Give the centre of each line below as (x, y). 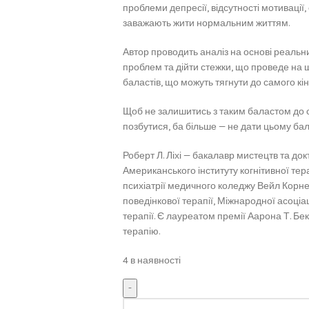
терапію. (141, 231)
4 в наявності (151, 260)
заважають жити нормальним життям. (206, 23)
